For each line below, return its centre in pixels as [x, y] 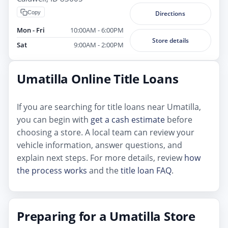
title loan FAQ [146, 170]
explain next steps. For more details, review [101, 158]
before [179, 119]
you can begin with [54, 119]
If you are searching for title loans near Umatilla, [109, 107]
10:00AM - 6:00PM [97, 30]
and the [104, 170]
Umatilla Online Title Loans [98, 78]
